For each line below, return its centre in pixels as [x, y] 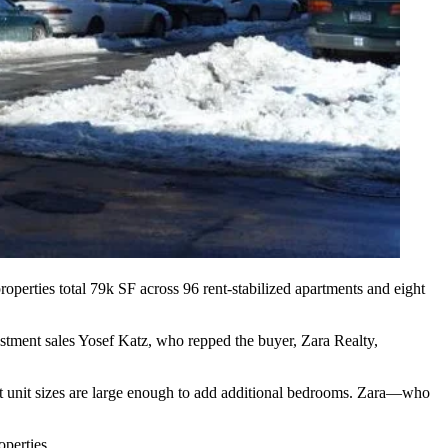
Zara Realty [337, 341]
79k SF [113, 289]
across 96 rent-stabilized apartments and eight [280, 289]
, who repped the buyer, [224, 341]
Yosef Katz [113, 341]
